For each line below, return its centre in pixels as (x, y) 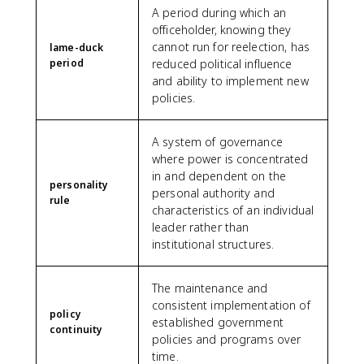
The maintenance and (210, 288)
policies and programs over (227, 339)
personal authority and (213, 193)
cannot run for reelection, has (231, 46)
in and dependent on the (219, 175)
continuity (76, 329)
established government (218, 322)
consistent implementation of (231, 305)
